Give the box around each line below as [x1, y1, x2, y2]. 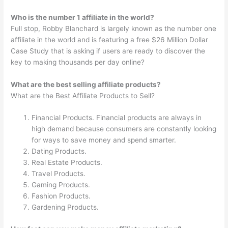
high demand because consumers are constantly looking [32, 125, 217, 133]
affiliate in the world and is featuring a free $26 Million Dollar [11, 35, 209, 44]
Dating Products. [32, 147, 87, 156]
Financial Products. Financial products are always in [32, 113, 202, 122]
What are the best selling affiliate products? [11, 80, 161, 89]
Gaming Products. [32, 181, 91, 189]
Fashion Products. [32, 192, 91, 201]
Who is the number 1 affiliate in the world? [11, 13, 155, 21]
